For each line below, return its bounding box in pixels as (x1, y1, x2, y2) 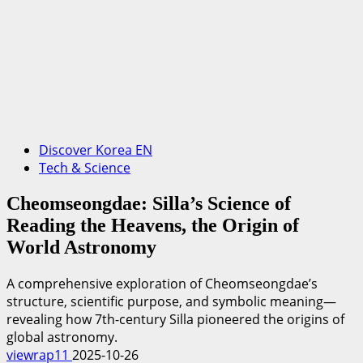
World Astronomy (6, 236, 156, 258)
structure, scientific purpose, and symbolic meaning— (6, 292, 336, 310)
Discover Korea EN (39, 141, 152, 159)
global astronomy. (6, 327, 117, 346)
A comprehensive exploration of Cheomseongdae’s (6, 274, 318, 293)
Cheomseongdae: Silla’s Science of (6, 192, 291, 214)
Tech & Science (39, 159, 130, 177)
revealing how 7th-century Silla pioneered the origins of (6, 310, 344, 328)
